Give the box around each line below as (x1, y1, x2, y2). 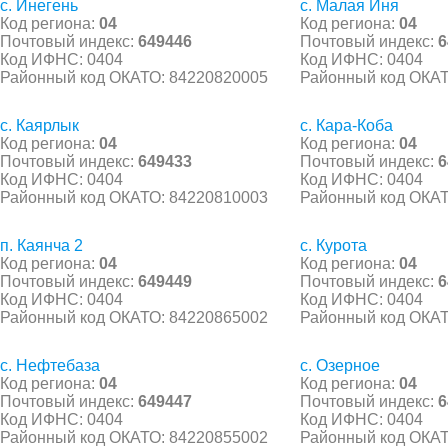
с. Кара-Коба (300, 116, 393, 134)
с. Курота (300, 236, 367, 254)
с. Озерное (300, 356, 380, 374)
